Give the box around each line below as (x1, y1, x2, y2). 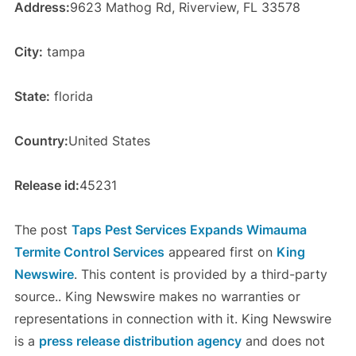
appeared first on (164, 244, 277, 261)
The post (14, 222, 72, 238)
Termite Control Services (14, 244, 164, 261)
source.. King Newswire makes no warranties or (14, 288, 300, 305)
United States (68, 133, 150, 149)
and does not (241, 333, 325, 350)
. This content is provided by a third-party (73, 266, 327, 283)
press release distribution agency (38, 333, 242, 350)
